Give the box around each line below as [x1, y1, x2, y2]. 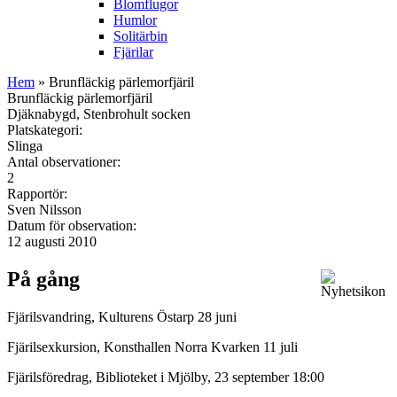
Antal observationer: [7, 153, 124, 169]
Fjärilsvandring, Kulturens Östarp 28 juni [7, 308, 237, 324]
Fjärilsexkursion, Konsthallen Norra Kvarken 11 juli [7, 339, 301, 354]
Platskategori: [7, 121, 86, 137]
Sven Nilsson [7, 201, 82, 217]
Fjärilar [113, 43, 153, 59]
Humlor [113, 12, 157, 27]
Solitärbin [113, 27, 167, 43]
